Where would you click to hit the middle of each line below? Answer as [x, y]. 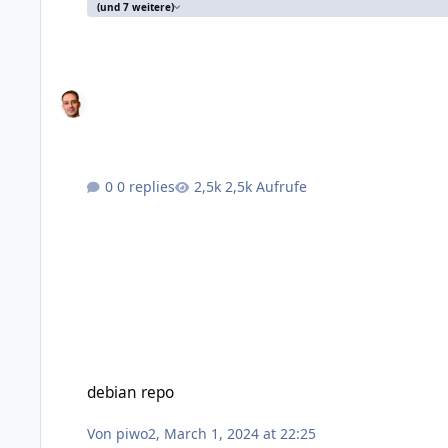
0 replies [146, 187]
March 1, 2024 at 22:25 [240, 433]
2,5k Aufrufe [266, 187]
